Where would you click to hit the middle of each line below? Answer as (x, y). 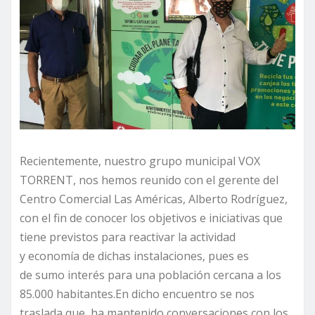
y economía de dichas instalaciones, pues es (134, 256)
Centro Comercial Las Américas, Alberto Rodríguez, (154, 199)
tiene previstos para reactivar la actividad (128, 237)
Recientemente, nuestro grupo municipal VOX (140, 161)
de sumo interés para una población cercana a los (150, 275)
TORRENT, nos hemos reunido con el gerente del (149, 180)
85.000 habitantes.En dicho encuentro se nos (137, 294)
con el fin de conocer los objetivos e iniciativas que (151, 218)
